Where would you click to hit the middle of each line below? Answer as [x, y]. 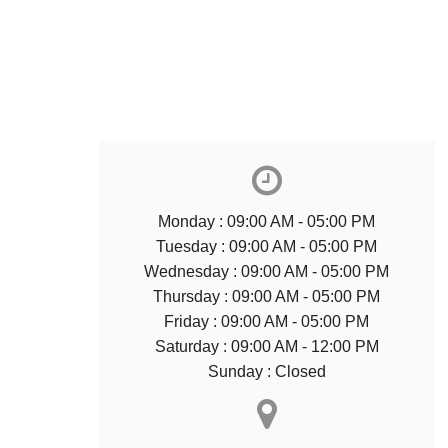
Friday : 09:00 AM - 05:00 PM [267, 322]
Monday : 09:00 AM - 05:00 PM [267, 222]
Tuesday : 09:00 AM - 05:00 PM [267, 247]
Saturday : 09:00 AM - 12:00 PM [266, 347]
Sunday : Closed [266, 372]
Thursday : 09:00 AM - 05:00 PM [267, 297]
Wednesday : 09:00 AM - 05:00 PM [267, 272]
